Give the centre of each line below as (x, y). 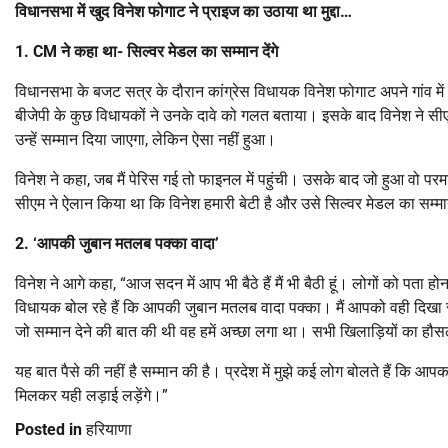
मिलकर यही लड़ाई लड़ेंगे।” (91, 395)
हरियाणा (109, 429)
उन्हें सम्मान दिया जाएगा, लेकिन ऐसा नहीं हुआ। (145, 139)
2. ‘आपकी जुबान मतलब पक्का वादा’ (117, 243)
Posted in (50, 429)
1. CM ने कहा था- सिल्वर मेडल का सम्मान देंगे (146, 51)
